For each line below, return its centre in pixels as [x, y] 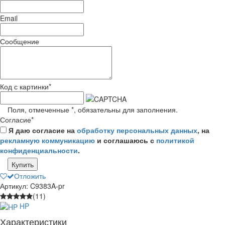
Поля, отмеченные [39, 109]
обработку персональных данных [137, 130]
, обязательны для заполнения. [126, 109]
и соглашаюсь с [126, 140]
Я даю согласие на [42, 130]
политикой [175, 140]
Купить [23, 164]
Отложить [30, 176]
